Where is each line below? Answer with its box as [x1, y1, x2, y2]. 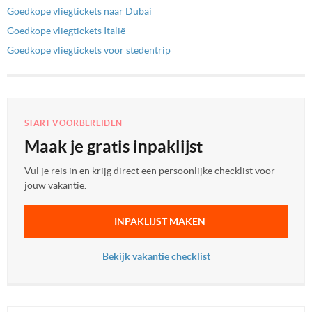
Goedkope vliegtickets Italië [7, 25, 125, 37]
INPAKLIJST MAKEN [114, 216, 205, 228]
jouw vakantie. [24, 180, 86, 192]
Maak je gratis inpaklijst [24, 137, 203, 157]
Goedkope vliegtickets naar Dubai [7, 6, 152, 17]
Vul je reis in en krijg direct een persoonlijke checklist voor [24, 165, 275, 177]
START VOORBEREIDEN [24, 118, 123, 128]
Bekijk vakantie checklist [102, 251, 210, 263]
